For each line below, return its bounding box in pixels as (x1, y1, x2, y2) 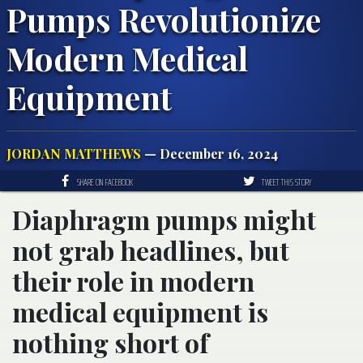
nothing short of (12, 324, 209, 360)
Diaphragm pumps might (12, 201, 316, 237)
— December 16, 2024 (141, 144, 278, 162)
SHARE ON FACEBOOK (77, 173, 133, 190)
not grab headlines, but (12, 232, 289, 267)
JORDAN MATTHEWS (6, 144, 141, 162)
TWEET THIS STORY (261, 173, 312, 190)
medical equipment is (12, 293, 268, 329)
